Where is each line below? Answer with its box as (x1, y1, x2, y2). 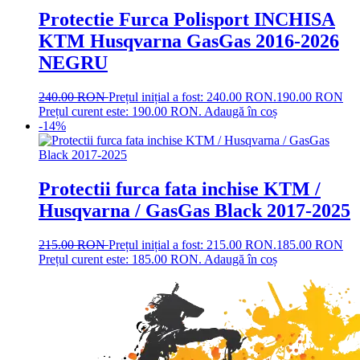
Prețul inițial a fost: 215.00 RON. (108, 237, 276, 252)
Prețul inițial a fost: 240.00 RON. (108, 89, 276, 104)
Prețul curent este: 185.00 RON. (39, 252, 202, 266)
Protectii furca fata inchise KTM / (39, 178, 321, 199)
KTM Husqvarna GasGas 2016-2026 (39, 30, 339, 51)
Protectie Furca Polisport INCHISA (39, 8, 335, 30)
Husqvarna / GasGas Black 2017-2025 (39, 199, 350, 221)
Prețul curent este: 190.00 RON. (39, 104, 202, 118)
